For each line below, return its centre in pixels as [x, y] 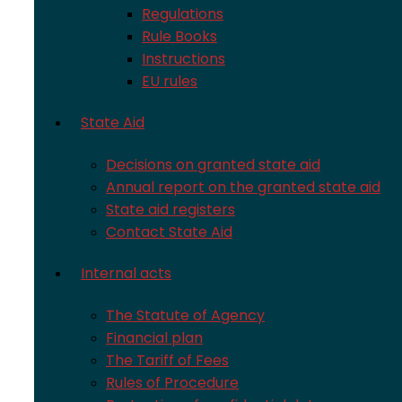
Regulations [183, 14]
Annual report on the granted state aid [243, 187]
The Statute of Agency [185, 315]
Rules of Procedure [172, 383]
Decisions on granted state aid [213, 165]
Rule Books [179, 36]
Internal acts [126, 273]
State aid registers [170, 210]
